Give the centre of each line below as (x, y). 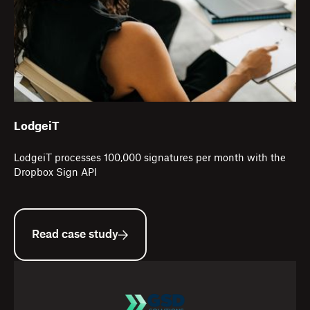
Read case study (75, 235)
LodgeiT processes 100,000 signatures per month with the (150, 159)
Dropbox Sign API (55, 173)
